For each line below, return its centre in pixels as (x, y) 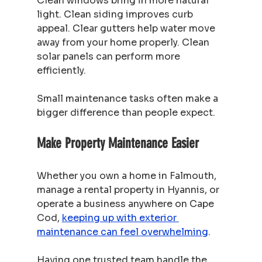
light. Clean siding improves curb (116, 14)
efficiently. (61, 70)
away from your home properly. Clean (124, 42)
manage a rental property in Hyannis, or (129, 189)
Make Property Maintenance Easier (118, 143)
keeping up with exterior (120, 218)
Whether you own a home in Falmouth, (127, 175)
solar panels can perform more (109, 56)
